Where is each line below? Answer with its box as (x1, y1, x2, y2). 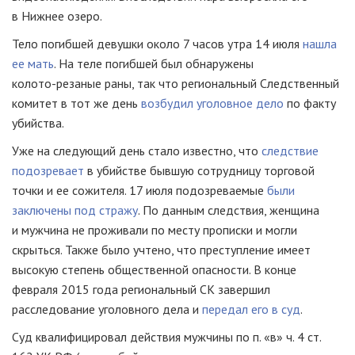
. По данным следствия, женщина (138, 201, 319, 218)
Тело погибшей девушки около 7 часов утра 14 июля (12, 35, 303, 52)
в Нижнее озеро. (12, 7, 102, 24)
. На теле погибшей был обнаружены (54, 55, 254, 71)
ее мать (12, 55, 54, 71)
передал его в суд (202, 300, 300, 317)
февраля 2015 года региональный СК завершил (12, 281, 270, 297)
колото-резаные (12, 74, 101, 91)
